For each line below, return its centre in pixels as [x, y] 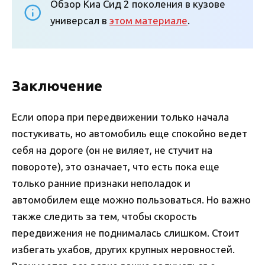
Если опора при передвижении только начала [120, 117]
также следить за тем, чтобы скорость [104, 216]
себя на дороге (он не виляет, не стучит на [112, 150]
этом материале [148, 21]
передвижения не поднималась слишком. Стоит [126, 233]
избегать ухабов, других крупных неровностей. [123, 250]
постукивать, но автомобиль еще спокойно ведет [130, 134]
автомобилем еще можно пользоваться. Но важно [131, 200]
